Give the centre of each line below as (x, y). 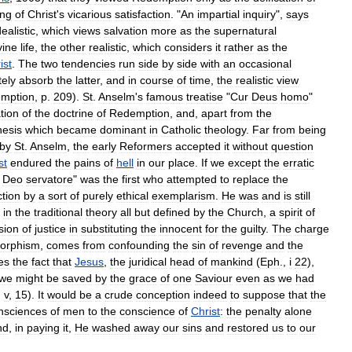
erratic (299, 162)
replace (251, 179)
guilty (253, 228)
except (244, 162)
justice (50, 228)
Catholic (181, 129)
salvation (126, 30)
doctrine (73, 113)
